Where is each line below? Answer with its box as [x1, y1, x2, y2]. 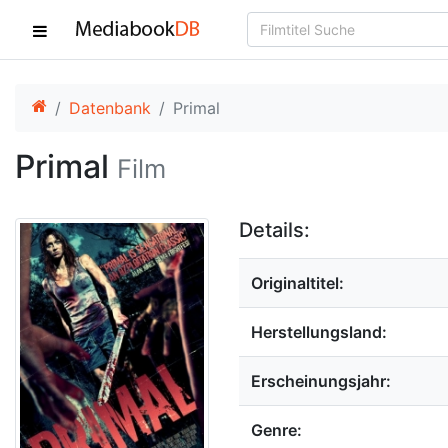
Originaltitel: [251, 273, 344, 293]
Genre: [251, 420, 302, 440]
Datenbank [69, 98, 151, 118]
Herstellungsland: [251, 322, 387, 342]
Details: [239, 218, 310, 242]
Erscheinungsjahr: [251, 371, 391, 391]
